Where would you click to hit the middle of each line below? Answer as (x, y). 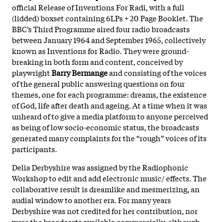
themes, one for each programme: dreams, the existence (109, 94)
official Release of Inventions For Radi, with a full (98, 7)
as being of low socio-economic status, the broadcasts (106, 127)
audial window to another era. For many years (91, 199)
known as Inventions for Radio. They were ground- (100, 50)
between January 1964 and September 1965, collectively (109, 39)
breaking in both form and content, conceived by (97, 61)
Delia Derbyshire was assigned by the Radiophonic (100, 167)
